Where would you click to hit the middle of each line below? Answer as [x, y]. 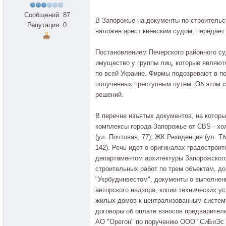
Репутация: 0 [47, 25]
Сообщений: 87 [47, 15]
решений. [109, 95]
